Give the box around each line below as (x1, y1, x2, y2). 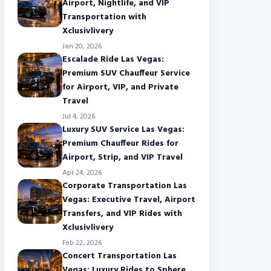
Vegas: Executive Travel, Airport (62, 193, 195, 207)
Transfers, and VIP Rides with (62, 207, 182, 221)
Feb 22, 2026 (62, 237, 102, 249)
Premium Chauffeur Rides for (62, 137, 178, 151)
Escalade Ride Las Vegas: (62, 53, 164, 67)
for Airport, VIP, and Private (62, 80, 178, 94)
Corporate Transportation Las (62, 179, 187, 193)
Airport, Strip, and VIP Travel (62, 151, 183, 165)
